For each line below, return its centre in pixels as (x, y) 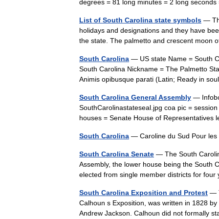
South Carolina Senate (117, 154)
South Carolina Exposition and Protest (143, 192)
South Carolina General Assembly (135, 97)
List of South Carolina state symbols (140, 20)
